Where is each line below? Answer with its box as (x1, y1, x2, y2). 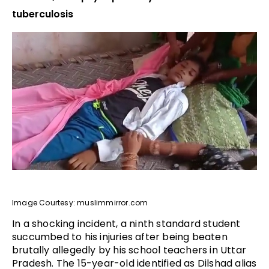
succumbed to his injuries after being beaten (12, 229, 228, 244)
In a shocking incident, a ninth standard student (12, 216, 241, 231)
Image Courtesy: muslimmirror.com (12, 197, 148, 208)
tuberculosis (12, 7, 73, 22)
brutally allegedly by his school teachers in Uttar (12, 243, 247, 257)
